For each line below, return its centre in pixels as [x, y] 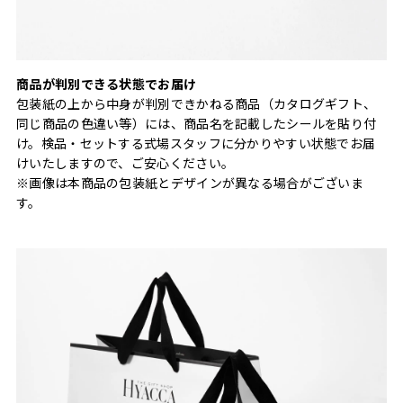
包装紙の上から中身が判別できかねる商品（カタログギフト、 [197, 103]
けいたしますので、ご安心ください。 [125, 162]
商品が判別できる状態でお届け [107, 83]
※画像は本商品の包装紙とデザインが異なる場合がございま [190, 182]
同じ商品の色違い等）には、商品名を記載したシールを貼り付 [197, 123]
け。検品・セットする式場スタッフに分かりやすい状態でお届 [196, 143]
